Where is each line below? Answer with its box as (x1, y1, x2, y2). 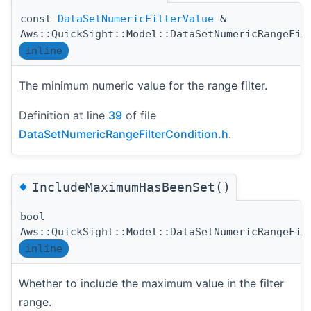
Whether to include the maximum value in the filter (19, 276, 284, 290)
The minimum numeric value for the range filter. (19, 78, 267, 92)
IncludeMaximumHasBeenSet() (32, 179, 230, 194)
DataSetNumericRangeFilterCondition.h (19, 126, 228, 141)
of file (122, 108, 156, 122)
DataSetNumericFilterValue (58, 12, 214, 25)
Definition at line (19, 108, 108, 122)
